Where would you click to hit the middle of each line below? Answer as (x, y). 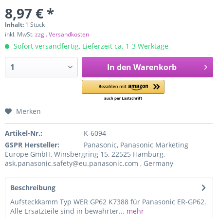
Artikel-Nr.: (24, 133)
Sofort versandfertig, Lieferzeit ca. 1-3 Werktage (90, 46)
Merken (28, 111)
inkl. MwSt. (20, 34)
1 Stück (35, 25)
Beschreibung (33, 188)
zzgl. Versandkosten (62, 34)
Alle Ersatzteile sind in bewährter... (67, 211)
